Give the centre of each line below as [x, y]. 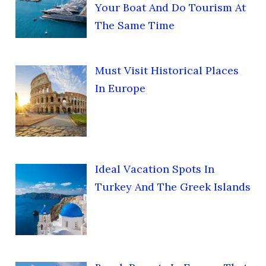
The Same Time [134, 26]
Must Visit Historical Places [167, 71]
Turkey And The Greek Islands [172, 187]
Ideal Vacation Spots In [154, 169]
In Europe [120, 88]
